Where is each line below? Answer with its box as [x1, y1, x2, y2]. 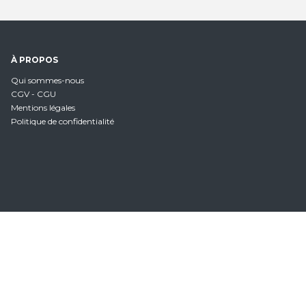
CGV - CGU [11, 89, 56, 100]
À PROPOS [11, 55, 58, 66]
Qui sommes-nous [11, 75, 84, 86]
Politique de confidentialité [11, 116, 114, 127]
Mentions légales [11, 102, 75, 113]
